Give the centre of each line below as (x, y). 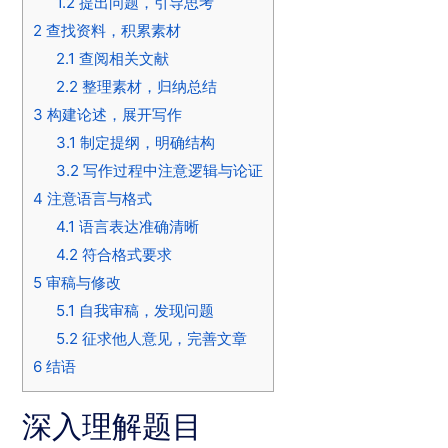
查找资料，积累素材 (111, 31)
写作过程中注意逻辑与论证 (170, 171)
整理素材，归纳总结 (147, 87)
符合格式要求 (124, 255)
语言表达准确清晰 (136, 227)
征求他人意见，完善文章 (162, 339)
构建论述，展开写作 (112, 115)
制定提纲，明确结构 (145, 143)
